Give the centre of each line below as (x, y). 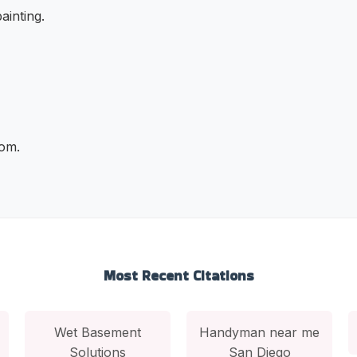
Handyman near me (260, 332)
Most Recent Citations (178, 275)
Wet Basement (97, 332)
